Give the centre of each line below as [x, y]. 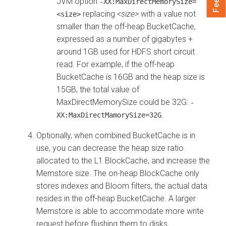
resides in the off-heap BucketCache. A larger [116, 198]
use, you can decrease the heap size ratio [110, 148]
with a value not [167, 14]
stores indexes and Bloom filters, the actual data [122, 186]
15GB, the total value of [98, 89]
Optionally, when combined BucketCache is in [116, 135]
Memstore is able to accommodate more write [120, 211]
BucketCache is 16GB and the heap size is [131, 77]
